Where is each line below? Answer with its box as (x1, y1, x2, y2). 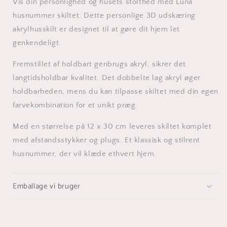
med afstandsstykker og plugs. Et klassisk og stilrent (13, 135, 200, 144)
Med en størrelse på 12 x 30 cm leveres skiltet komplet (13, 122, 212, 131)
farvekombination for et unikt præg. (13, 100, 138, 109)
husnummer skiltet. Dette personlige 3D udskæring (13, 11, 196, 20)
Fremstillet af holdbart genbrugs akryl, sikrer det (13, 59, 186, 68)
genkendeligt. (13, 38, 61, 47)
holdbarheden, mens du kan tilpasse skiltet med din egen (13, 87, 219, 96)
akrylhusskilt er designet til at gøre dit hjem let (13, 24, 180, 33)
